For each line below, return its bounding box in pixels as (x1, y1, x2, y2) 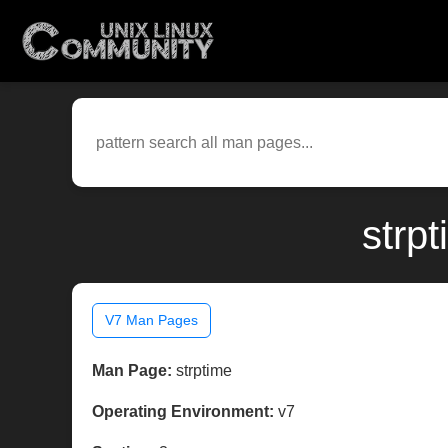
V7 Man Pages (105, 312, 198, 329)
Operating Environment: (92, 403, 274, 421)
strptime (172, 362, 232, 380)
